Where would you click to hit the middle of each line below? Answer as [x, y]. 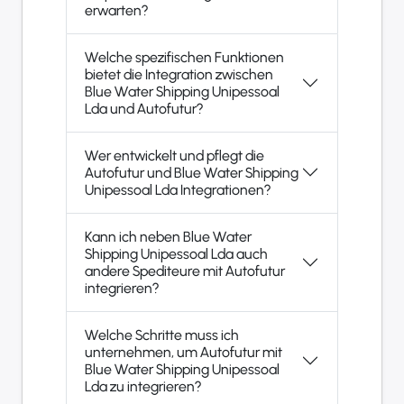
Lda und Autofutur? [156, 108]
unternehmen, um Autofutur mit [184, 352]
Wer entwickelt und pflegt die [174, 155]
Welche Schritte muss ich [162, 335]
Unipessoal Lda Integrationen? [225, 189]
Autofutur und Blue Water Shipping [192, 172]
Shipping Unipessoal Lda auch [161, 253]
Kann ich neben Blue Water [168, 236]
